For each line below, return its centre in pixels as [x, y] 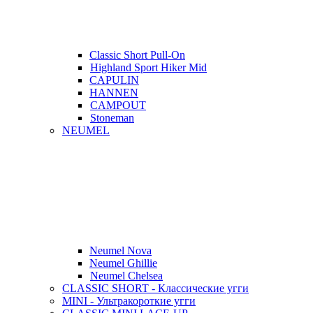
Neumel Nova [121, 250]
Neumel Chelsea [126, 276]
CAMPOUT [118, 105]
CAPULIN [114, 80]
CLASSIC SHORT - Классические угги [155, 288]
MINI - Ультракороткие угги [129, 301]
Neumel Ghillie [123, 263]
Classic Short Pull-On [137, 55]
